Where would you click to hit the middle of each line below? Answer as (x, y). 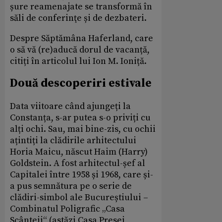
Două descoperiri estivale (81, 83)
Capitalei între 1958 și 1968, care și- (82, 174)
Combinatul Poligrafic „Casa (67, 209)
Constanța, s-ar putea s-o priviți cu (80, 117)
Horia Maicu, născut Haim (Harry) (79, 152)
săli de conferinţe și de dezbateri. (78, 18)
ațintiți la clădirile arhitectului (73, 140)
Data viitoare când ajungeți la (70, 106)
